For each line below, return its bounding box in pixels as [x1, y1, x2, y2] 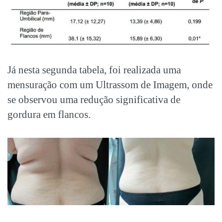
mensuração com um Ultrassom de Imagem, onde [7, 78, 213, 91]
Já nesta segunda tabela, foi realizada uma [7, 63, 181, 76]
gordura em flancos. [7, 108, 91, 120]
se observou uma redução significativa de [7, 93, 180, 106]
